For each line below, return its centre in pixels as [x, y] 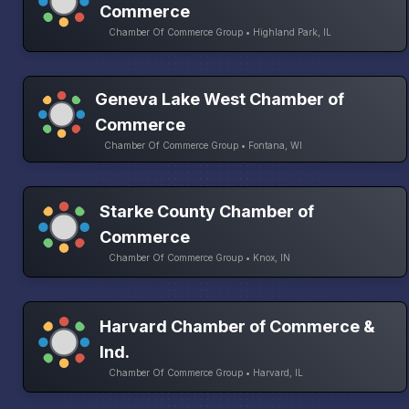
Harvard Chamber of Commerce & [237, 327]
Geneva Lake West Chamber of [219, 99]
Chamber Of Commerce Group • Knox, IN [199, 258]
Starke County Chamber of [206, 212]
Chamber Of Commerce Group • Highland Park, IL [220, 32]
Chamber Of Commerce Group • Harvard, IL [205, 373]
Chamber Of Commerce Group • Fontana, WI [203, 145]
